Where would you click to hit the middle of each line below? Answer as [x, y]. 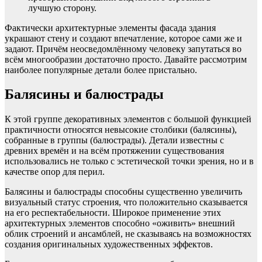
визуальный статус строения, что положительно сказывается [126, 202]
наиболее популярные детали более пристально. [101, 70]
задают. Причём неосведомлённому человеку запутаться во [123, 49]
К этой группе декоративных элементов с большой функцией [128, 119]
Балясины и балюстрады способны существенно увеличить [123, 192]
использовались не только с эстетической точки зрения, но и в [129, 161]
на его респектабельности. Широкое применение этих [113, 213]
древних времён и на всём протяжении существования [114, 151]
